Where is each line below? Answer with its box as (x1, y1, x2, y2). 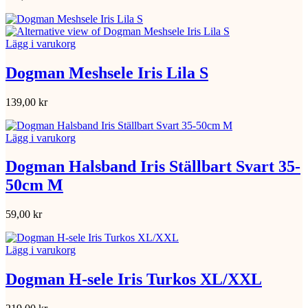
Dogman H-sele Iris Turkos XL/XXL (5, 270, 262, 289)
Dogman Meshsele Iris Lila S (5, 63, 208, 82)
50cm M (5, 176, 63, 195)
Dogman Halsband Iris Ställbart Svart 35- (5, 157, 300, 176)
